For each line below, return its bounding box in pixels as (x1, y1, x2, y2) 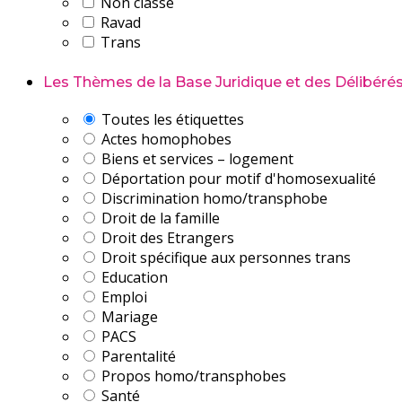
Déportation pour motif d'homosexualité (98, 169, 376, 188)
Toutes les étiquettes (98, 109, 244, 129)
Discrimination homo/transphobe (98, 188, 328, 208)
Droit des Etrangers (98, 228, 234, 248)
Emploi (98, 287, 147, 307)
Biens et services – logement (98, 149, 293, 169)
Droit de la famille (98, 208, 220, 228)
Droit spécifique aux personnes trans (98, 248, 351, 267)
